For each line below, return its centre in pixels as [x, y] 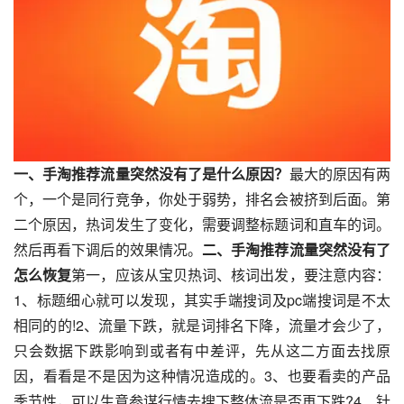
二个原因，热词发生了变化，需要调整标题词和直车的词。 [202, 224]
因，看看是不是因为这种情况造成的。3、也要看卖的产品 [202, 375]
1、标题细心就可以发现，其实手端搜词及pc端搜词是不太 [202, 299]
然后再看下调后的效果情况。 [108, 249]
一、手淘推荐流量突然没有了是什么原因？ [151, 173]
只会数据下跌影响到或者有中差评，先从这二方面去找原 [202, 350]
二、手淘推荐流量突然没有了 [297, 249]
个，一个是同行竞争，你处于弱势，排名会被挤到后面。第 [202, 198]
